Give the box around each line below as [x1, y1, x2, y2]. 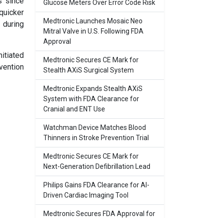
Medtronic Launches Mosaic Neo [43, 17, 143, 25]
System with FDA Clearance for [43, 95, 139, 103]
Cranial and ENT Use [43, 105, 105, 113]
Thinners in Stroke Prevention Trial [43, 134, 149, 142]
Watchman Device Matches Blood [43, 124, 146, 131]
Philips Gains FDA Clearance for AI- [43, 181, 149, 189]
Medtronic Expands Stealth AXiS [43, 85, 143, 92]
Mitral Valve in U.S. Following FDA [43, 27, 144, 35]
